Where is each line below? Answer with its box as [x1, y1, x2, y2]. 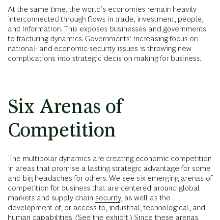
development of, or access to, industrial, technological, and [8, 203, 205, 212]
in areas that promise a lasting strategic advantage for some [8, 164, 211, 173]
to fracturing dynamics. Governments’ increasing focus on [8, 34, 198, 43]
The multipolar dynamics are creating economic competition [8, 154, 212, 163]
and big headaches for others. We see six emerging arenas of [8, 174, 212, 183]
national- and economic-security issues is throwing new [8, 44, 192, 53]
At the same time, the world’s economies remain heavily [8, 5, 196, 14]
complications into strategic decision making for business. [8, 54, 201, 63]
